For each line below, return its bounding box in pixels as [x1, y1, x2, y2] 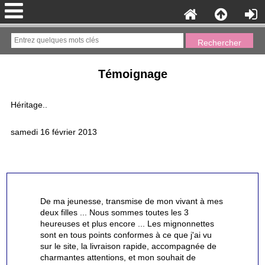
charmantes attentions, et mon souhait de [40, 253, 196, 262]
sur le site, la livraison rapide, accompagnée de [40, 241, 216, 251]
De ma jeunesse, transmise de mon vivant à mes [40, 196, 223, 206]
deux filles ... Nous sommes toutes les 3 [40, 208, 189, 217]
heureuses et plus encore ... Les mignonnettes [40, 219, 214, 228]
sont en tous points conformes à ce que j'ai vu [40, 230, 212, 240]
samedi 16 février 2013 [10, 128, 97, 137]
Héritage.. [10, 101, 47, 110]
